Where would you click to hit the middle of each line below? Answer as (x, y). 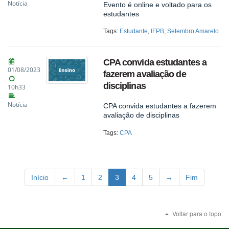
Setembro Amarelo (193, 31)
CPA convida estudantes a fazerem (159, 106)
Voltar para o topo (196, 213)
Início (40, 177)
